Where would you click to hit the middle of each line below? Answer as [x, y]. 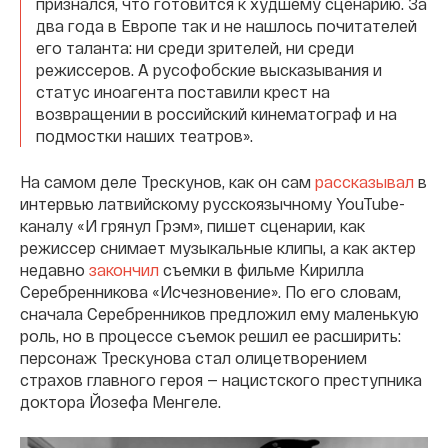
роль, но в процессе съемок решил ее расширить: [210, 335]
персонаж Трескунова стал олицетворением [193, 357]
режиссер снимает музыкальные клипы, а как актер [218, 247]
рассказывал [364, 181]
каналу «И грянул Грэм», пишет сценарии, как [192, 225]
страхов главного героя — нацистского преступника [221, 379]
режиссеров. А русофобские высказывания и [209, 69]
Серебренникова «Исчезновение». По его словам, [210, 291]
